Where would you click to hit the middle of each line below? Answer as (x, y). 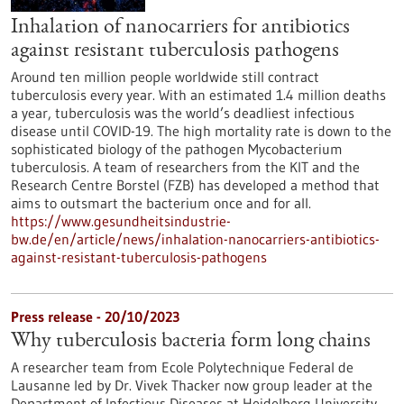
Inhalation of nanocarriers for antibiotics (180, 28)
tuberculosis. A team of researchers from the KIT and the (185, 167)
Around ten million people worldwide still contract (165, 77)
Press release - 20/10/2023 (95, 317)
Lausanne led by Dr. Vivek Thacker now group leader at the (192, 385)
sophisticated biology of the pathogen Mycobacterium (177, 149)
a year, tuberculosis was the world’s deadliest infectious (183, 113)
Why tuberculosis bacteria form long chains (191, 342)
